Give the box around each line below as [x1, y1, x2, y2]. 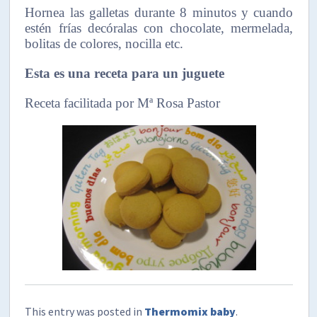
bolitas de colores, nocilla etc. [25, 35, 184, 51]
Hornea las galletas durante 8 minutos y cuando [25, 4, 294, 20]
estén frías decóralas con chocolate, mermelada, [25, 20, 294, 35]
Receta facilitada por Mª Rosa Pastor [25, 95, 221, 110]
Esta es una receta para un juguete [25, 65, 225, 81]
